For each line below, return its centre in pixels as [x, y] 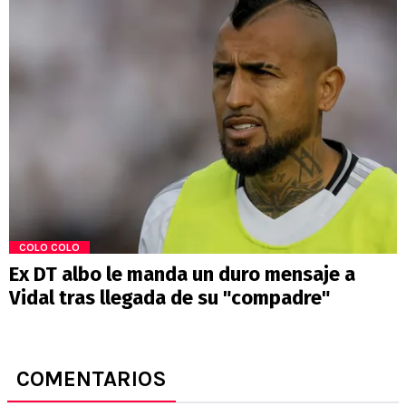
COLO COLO [49, 248]
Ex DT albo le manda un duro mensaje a [182, 275]
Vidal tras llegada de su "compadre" [169, 298]
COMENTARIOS [92, 379]
